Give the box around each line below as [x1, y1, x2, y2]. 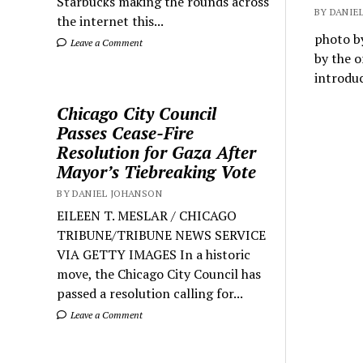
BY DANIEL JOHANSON [57, 187, 162, 199]
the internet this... [57, 12, 164, 30]
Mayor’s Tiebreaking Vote [57, 160, 257, 183]
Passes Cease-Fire [57, 122, 194, 144]
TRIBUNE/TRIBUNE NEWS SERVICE [57, 226, 267, 244]
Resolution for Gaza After [57, 141, 257, 164]
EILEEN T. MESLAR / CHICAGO [57, 207, 237, 224]
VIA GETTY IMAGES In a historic [57, 246, 251, 263]
